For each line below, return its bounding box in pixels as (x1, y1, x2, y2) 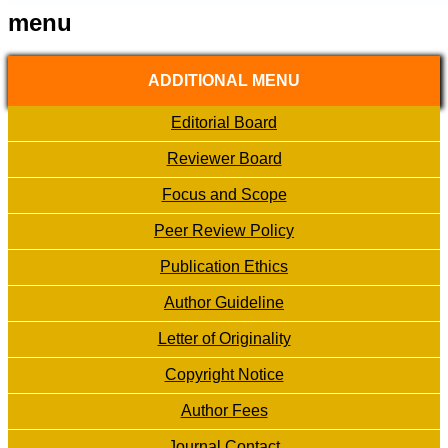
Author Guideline (164, 294, 284, 312)
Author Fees (180, 402, 268, 420)
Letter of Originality (157, 330, 291, 348)
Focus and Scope (161, 186, 287, 204)
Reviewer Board (166, 150, 282, 168)
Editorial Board (171, 114, 277, 132)
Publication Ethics (160, 258, 288, 276)
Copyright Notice (164, 366, 284, 384)
